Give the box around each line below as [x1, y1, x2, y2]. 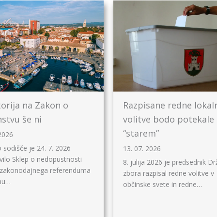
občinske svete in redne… [123, 180, 202, 189]
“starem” [123, 127, 159, 139]
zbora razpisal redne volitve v [123, 169, 214, 178]
